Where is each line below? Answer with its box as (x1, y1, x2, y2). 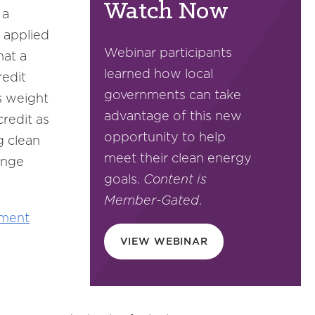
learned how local (104, 66, 213, 81)
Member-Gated (104, 193, 199, 207)
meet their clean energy (104, 150, 252, 165)
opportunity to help (104, 129, 226, 144)
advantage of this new (104, 108, 242, 123)
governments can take (104, 87, 241, 102)
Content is (143, 172, 207, 186)
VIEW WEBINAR (120, 236, 208, 247)
